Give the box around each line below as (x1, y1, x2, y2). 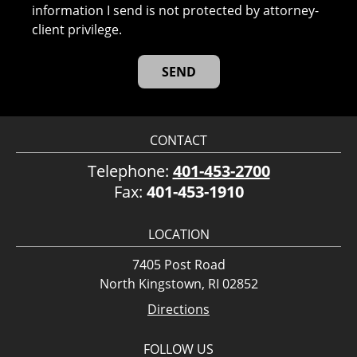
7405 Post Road (131, 256, 226, 273)
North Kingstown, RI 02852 (99, 275, 258, 292)
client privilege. (32, 21, 123, 38)
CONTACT (150, 131, 207, 149)
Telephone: (87, 160, 173, 182)
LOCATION (147, 226, 210, 243)
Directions (147, 300, 210, 318)
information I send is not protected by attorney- (32, 2, 320, 19)
